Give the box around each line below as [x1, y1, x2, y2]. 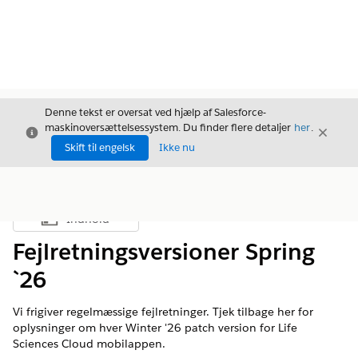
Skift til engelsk [65, 141, 135, 154]
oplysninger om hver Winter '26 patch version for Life [13, 320, 297, 335]
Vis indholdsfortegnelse [74, 216, 186, 230]
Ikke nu [159, 141, 195, 154]
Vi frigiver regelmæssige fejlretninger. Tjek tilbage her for [13, 304, 313, 319]
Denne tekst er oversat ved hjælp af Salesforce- [45, 105, 266, 119]
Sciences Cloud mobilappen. [13, 336, 165, 351]
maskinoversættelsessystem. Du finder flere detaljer [45, 121, 293, 134]
